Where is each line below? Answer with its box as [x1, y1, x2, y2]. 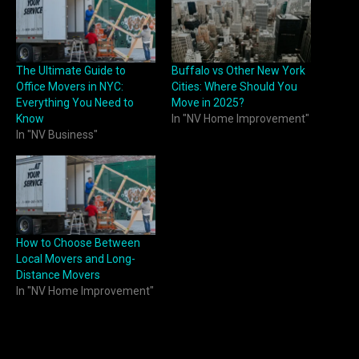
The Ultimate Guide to [16, 64, 126, 78]
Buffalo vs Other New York [171, 64, 305, 78]
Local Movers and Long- [16, 252, 135, 266]
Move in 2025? [171, 96, 244, 110]
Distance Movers [16, 268, 100, 282]
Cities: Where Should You [171, 80, 297, 94]
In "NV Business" [16, 128, 98, 142]
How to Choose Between [16, 236, 140, 250]
